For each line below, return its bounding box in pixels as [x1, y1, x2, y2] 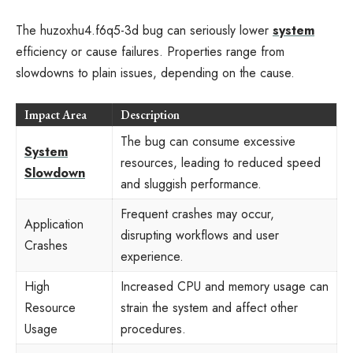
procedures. [121, 320, 186, 338]
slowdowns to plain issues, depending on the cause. [16, 63, 295, 82]
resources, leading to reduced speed [121, 154, 321, 172]
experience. [121, 247, 184, 266]
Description [121, 107, 180, 122]
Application [24, 215, 84, 233]
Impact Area [24, 107, 87, 122]
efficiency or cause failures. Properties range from [16, 42, 284, 61]
